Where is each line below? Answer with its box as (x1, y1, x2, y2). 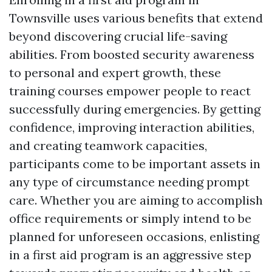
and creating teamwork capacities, (9, 138, 207, 154)
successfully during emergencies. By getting (9, 101, 260, 117)
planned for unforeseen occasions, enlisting (9, 229, 259, 245)
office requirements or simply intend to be (9, 211, 251, 226)
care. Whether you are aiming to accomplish (9, 192, 263, 208)
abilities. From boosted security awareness (9, 47, 254, 63)
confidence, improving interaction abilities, (9, 120, 254, 135)
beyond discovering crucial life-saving (9, 29, 227, 44)
